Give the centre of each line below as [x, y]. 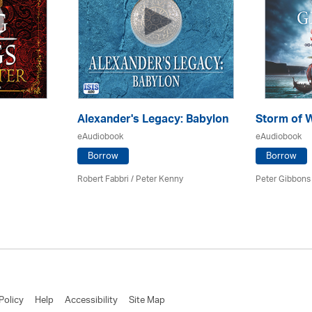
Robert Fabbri [103, 179]
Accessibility [91, 300]
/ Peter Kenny [156, 179]
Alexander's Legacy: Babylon [153, 120]
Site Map [147, 300]
